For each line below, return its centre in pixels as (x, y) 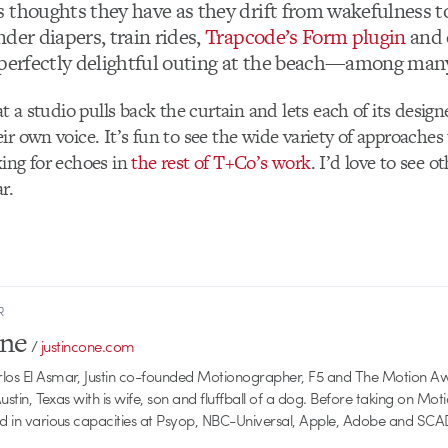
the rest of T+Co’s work (221, 162)
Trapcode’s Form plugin (305, 37)
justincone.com (87, 346)
